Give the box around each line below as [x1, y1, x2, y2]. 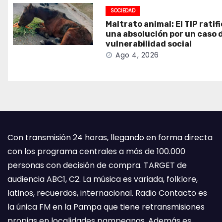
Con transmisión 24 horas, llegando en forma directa [7, 132, 213, 143]
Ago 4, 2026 [115, 50, 159, 60]
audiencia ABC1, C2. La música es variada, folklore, [7, 173, 198, 185]
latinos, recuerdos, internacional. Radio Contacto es [7, 187, 207, 199]
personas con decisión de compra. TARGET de [7, 160, 187, 171]
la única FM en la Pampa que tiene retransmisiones [7, 201, 205, 213]
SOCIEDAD [111, 7, 136, 14]
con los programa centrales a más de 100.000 [7, 146, 185, 157]
